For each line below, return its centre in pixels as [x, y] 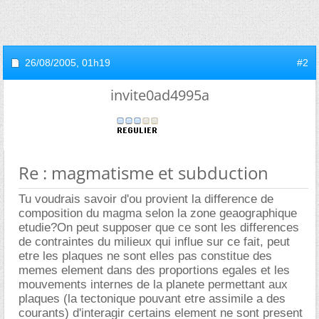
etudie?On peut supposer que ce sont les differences [159, 228]
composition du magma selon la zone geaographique [158, 213]
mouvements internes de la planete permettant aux [153, 284]
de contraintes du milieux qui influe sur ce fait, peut [154, 242]
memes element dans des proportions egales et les [154, 270]
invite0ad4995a [159, 95]
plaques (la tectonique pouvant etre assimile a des [152, 299]
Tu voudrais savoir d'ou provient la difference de [146, 199]
